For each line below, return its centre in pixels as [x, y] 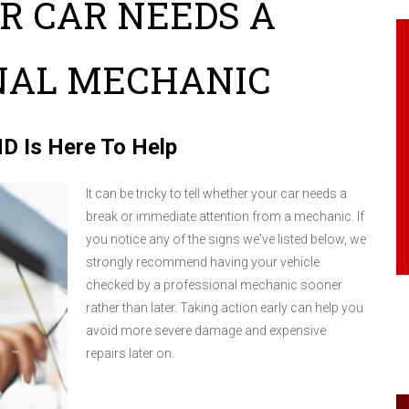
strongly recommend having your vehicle [203, 262]
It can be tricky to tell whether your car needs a [216, 194]
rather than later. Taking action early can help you [225, 308]
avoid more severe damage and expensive [206, 331]
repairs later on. [130, 354]
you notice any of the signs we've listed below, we [226, 240]
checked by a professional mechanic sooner [214, 285]
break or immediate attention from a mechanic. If [225, 217]
